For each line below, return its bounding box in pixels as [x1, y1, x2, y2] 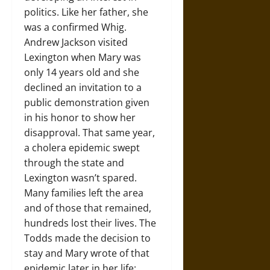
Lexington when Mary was [24, 50, 141, 64]
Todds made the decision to [24, 231, 151, 245]
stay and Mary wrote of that [24, 246, 149, 260]
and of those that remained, [24, 201, 151, 215]
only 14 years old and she [24, 65, 139, 79]
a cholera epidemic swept [24, 140, 140, 154]
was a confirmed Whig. [24, 20, 127, 34]
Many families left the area [24, 186, 143, 199]
